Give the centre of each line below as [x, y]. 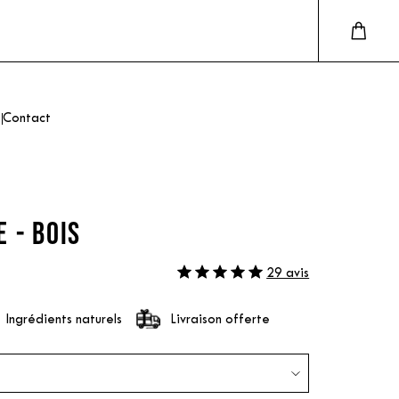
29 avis [288, 273]
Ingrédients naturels [64, 320]
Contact [27, 119]
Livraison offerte [220, 320]
